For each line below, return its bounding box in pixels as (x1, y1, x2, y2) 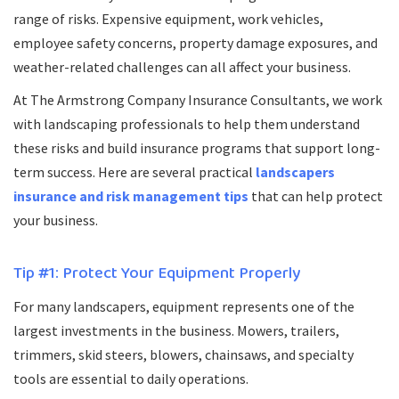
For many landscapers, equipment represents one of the (13, 297, 354, 315)
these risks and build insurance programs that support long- (13, 139, 380, 157)
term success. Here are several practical (13, 163, 256, 181)
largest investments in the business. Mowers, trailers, (13, 322, 339, 339)
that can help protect (248, 187, 383, 205)
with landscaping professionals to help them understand (13, 115, 360, 133)
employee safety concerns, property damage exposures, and (13, 34, 378, 52)
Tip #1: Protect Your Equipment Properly (13, 260, 301, 287)
